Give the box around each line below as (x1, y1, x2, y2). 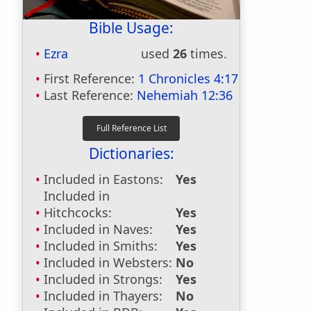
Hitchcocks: (44, 204, 112, 221)
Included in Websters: (44, 254, 172, 271)
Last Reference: (44, 87, 137, 103)
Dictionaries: (88, 144, 174, 163)
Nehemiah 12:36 (137, 87, 233, 103)
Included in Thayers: (44, 287, 162, 304)
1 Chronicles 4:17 (138, 70, 238, 87)
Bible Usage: (89, 18, 174, 37)
